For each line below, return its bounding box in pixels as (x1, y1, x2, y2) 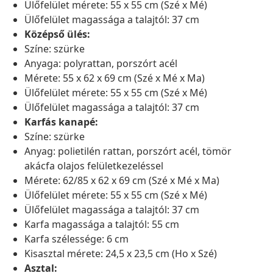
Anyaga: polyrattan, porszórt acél (24, 57, 177, 71)
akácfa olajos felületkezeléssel (24, 159, 163, 173)
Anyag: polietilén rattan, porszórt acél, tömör (24, 144, 232, 158)
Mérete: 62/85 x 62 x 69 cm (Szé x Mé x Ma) (24, 174, 219, 188)
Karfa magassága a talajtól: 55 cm (24, 218, 179, 232)
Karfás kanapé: (24, 115, 98, 129)
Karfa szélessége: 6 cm (24, 232, 129, 246)
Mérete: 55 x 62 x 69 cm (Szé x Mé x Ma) (24, 71, 205, 85)
